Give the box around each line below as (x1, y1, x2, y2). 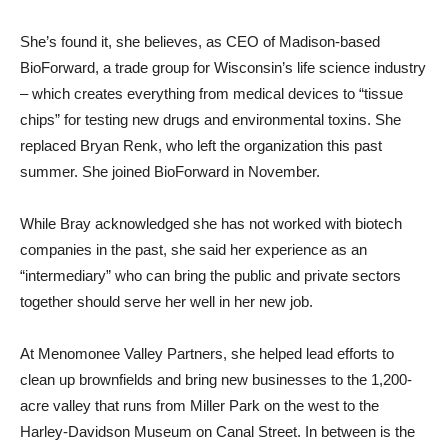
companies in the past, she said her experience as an (20, 241, 367, 258)
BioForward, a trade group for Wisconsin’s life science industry (20, 59, 426, 76)
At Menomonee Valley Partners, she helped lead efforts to (20, 345, 394, 362)
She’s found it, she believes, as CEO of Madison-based (20, 33, 380, 50)
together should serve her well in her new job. (20, 293, 313, 310)
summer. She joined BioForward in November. (20, 163, 320, 180)
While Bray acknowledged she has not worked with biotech (20, 215, 402, 232)
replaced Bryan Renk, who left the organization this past (20, 137, 382, 154)
